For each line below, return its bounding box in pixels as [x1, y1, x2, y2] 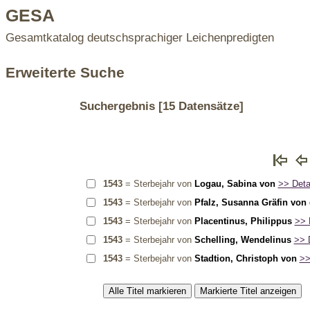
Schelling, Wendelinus [194, 234, 291, 245]
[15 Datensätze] [154, 99, 244, 113]
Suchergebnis [79, 99, 155, 113]
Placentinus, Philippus [194, 215, 292, 226]
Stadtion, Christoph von [194, 253, 297, 264]
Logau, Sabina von [194, 178, 275, 189]
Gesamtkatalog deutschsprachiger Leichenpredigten [6, 30, 274, 44]
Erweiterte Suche [6, 64, 125, 81]
